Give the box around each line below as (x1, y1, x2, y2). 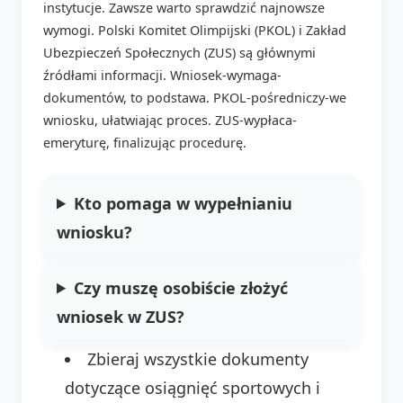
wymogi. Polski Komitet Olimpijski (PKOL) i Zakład (43, 21, 346, 39)
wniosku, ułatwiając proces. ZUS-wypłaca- (43, 111, 297, 129)
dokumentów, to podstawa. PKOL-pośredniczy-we (43, 88, 346, 106)
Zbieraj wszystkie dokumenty (87, 347, 309, 370)
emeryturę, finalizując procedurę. (43, 133, 246, 151)
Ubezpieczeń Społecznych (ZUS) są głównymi (43, 43, 316, 61)
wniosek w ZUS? (57, 305, 184, 327)
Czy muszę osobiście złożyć (74, 276, 289, 299)
